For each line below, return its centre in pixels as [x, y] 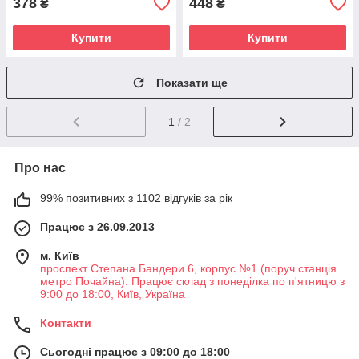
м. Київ [60, 255]
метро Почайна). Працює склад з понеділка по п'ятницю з [192, 281]
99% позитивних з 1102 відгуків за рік [136, 198]
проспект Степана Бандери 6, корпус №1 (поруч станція [188, 268]
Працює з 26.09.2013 [97, 226]
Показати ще [192, 83]
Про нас [40, 167]
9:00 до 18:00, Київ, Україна [113, 294]
